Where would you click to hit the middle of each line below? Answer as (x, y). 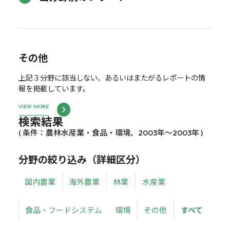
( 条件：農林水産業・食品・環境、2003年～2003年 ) (110, 132)
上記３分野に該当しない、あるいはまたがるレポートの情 (112, 78)
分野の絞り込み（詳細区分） (82, 159)
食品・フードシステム (64, 210)
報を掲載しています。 (54, 88)
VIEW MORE (34, 107)
